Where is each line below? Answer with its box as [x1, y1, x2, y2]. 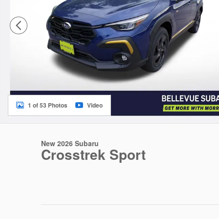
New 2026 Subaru [41, 138, 99, 148]
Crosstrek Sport [41, 144, 146, 164]
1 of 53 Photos [28, 101, 67, 109]
